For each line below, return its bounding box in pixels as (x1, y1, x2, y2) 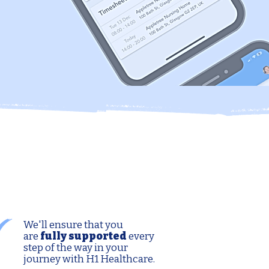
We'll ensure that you (23, 219, 123, 231)
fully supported (40, 230, 128, 243)
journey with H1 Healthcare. (23, 253, 155, 265)
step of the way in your (23, 241, 128, 254)
